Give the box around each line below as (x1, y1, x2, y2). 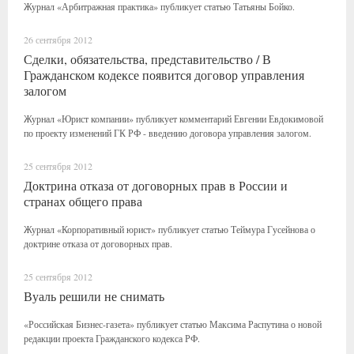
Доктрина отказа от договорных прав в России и (24, 177, 288, 194)
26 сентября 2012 (24, 33, 92, 46)
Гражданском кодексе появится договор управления (24, 66, 304, 83)
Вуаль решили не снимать (24, 288, 164, 304)
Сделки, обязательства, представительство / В (24, 51, 271, 67)
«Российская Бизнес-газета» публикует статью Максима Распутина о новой (24, 318, 322, 330)
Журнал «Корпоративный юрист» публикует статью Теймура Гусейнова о (24, 223, 315, 235)
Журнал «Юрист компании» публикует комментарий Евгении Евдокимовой (24, 112, 323, 125)
